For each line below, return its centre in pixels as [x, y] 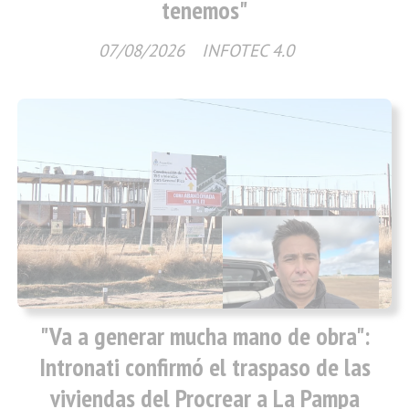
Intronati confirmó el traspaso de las [204, 367]
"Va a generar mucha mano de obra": [204, 336]
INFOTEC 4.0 [247, 51]
